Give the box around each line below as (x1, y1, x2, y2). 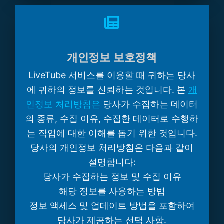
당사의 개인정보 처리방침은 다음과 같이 (30, 142, 193, 153)
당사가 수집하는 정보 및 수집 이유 (42, 171, 181, 182)
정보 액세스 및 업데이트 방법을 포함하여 (29, 200, 195, 211)
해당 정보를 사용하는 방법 (58, 185, 165, 196)
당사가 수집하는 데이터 (103, 98, 198, 109)
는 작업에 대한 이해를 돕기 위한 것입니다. (26, 127, 197, 138)
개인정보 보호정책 (66, 51, 157, 64)
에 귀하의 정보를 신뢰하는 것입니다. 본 (26, 84, 188, 95)
